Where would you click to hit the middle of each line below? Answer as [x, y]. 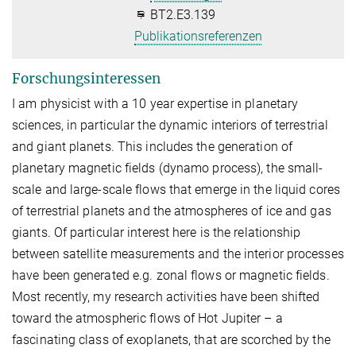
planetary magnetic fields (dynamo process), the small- [168, 168]
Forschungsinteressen [86, 79]
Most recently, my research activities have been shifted [166, 297]
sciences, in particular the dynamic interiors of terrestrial [170, 126]
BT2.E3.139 [182, 15]
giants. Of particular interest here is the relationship [157, 233]
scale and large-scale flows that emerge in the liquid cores [176, 190]
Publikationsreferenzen [199, 37]
